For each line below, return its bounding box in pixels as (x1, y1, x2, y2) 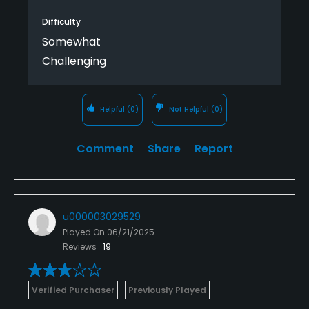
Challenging (42, 52, 106, 69)
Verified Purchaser (32, 283, 114, 296)
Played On (63, 226, 107, 238)
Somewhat (42, 33, 101, 50)
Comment (76, 140, 134, 157)
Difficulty (42, 15, 81, 28)
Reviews (63, 240, 99, 252)
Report (194, 140, 233, 157)
